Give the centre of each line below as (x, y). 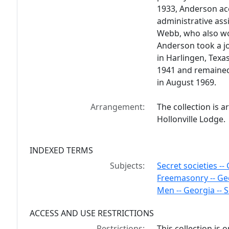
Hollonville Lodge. (191, 119)
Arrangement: (118, 107)
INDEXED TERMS (61, 150)
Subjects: (128, 166)
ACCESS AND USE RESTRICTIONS (92, 213)
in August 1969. (187, 82)
